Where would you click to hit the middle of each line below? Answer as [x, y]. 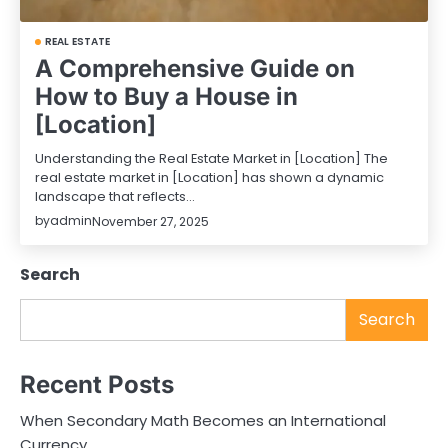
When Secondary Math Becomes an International [203, 420]
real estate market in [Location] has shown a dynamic [209, 178]
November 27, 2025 [150, 221]
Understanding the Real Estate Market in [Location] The [211, 159]
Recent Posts [97, 384]
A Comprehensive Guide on [195, 69]
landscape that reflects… [115, 197]
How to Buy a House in [166, 97]
